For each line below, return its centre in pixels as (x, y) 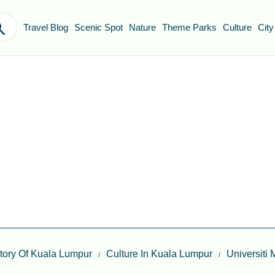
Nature (142, 27)
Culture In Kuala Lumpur (159, 254)
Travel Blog (46, 27)
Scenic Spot (99, 27)
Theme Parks (189, 27)
